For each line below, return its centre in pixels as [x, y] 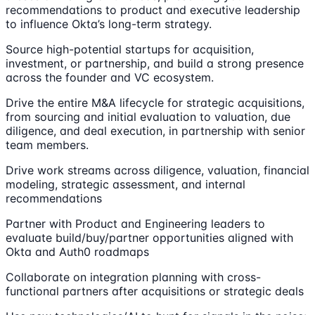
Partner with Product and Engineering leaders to [135, 224]
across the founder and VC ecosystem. [110, 78]
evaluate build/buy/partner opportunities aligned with [149, 238]
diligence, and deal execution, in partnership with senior [155, 131]
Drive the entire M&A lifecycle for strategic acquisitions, [155, 103]
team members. [47, 145]
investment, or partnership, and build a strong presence [155, 64]
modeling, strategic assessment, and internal [126, 185]
